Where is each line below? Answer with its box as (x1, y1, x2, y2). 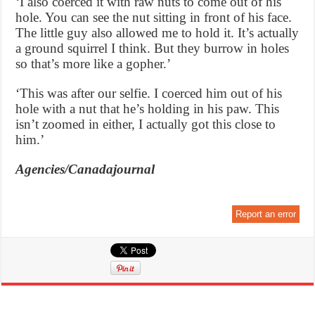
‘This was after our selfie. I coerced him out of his (15, 85, 283, 101)
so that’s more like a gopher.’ (15, 56, 172, 71)
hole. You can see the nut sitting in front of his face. (15, 9, 292, 25)
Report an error (235, 208, 296, 219)
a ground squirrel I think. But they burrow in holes (15, 40, 290, 56)
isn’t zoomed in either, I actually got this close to (15, 116, 276, 131)
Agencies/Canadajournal (15, 161, 155, 176)
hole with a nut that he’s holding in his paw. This (15, 101, 280, 116)
